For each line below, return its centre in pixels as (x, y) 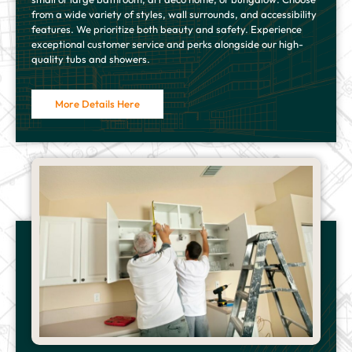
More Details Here (97, 104)
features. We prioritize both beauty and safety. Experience (167, 29)
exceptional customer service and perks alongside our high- (167, 44)
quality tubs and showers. (91, 59)
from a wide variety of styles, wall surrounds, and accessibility (174, 15)
